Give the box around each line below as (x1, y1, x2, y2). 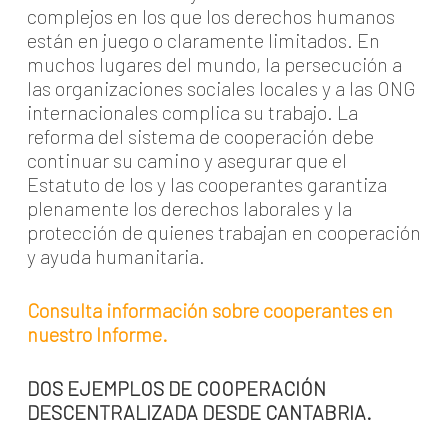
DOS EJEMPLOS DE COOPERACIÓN (26, 376, 326, 400)
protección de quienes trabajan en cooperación (26, 220, 421, 244)
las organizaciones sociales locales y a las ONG (26, 76, 416, 100)
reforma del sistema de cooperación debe (26, 124, 374, 148)
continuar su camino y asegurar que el (26, 148, 347, 172)
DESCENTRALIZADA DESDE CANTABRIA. (26, 400, 372, 424)
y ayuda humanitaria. (26, 244, 205, 268)
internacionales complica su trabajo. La (26, 100, 358, 124)
